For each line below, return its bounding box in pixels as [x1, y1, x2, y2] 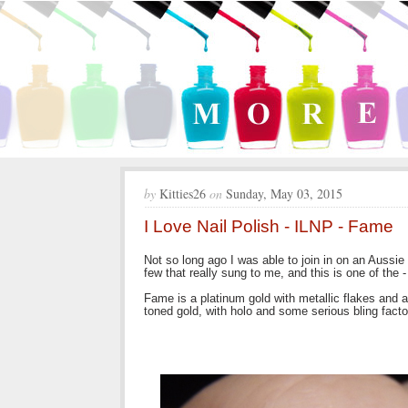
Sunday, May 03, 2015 [226, 185, 342, 202]
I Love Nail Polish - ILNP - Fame [144, 217, 393, 236]
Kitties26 [156, 185, 206, 202]
